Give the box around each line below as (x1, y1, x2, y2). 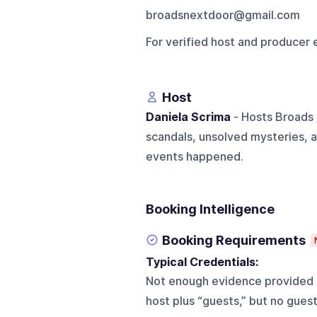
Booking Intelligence (145, 201, 275, 217)
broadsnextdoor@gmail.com (145, 8, 300, 22)
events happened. (145, 149, 243, 163)
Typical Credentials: (145, 255, 264, 269)
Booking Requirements (161, 232, 306, 248)
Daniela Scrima (145, 110, 231, 124)
